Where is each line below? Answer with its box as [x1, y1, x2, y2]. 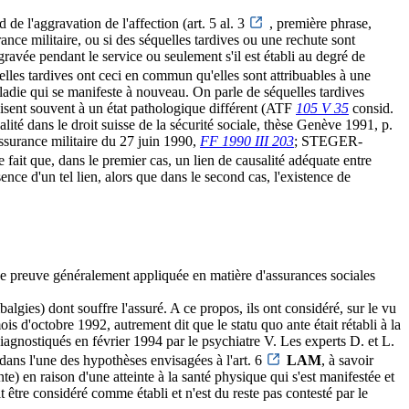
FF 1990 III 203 [200, 133, 294, 150]
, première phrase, [269, 16, 372, 32]
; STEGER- [294, 133, 362, 150]
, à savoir [321, 352, 373, 369]
